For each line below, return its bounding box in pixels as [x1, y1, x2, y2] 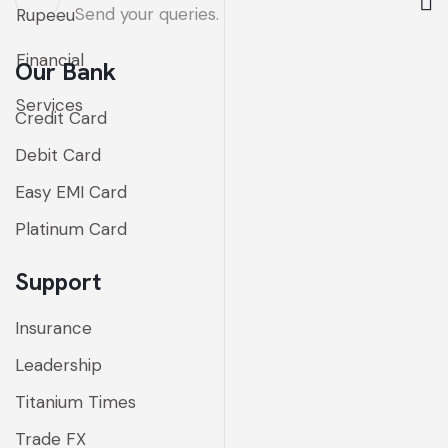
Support [15, 265, 101, 297]
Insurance [15, 316, 92, 339]
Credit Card [15, 106, 107, 129]
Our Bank [15, 55, 116, 87]
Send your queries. [75, 2, 219, 25]
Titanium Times [15, 390, 136, 413]
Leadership [15, 353, 102, 376]
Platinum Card [15, 217, 127, 240]
